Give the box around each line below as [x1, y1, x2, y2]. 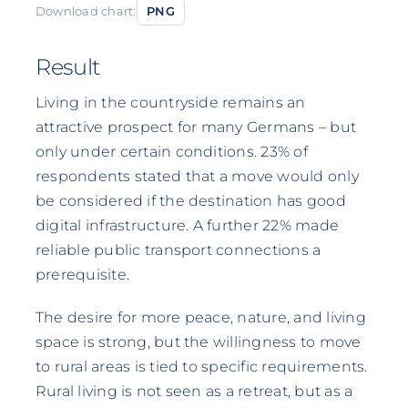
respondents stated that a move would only [35, 168, 359, 186]
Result [35, 53, 101, 80]
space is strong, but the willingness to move [35, 333, 362, 352]
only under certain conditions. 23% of [35, 143, 308, 161]
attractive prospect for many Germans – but [35, 118, 357, 137]
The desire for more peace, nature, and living [35, 309, 366, 327]
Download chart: [35, 4, 137, 19]
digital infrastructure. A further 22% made [35, 217, 340, 235]
